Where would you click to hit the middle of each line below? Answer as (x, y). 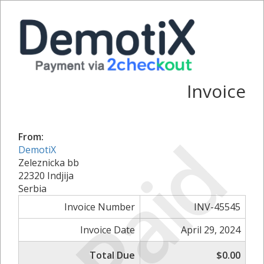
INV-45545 (217, 207)
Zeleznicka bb (49, 162)
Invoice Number (100, 207)
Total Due (112, 255)
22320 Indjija (46, 175)
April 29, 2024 (211, 230)
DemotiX (37, 149)
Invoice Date (108, 230)
